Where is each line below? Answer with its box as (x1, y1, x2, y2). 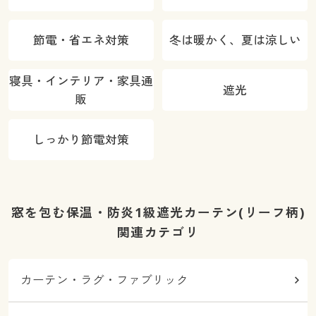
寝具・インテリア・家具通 (8, 72, 153, 89)
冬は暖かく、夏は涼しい (169, 32, 301, 49)
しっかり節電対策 (32, 131, 129, 148)
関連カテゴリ (116, 224, 200, 241)
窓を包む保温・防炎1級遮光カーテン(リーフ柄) (11, 204, 305, 221)
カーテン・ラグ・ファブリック (20, 272, 189, 288)
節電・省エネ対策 (32, 32, 129, 49)
